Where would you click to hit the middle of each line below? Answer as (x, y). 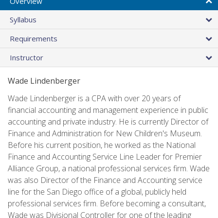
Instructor (27, 57)
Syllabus (23, 19)
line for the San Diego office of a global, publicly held (97, 191)
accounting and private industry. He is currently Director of (108, 121)
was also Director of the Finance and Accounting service (105, 180)
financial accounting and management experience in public (108, 110)
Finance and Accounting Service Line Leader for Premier (105, 156)
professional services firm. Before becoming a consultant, (107, 203)
